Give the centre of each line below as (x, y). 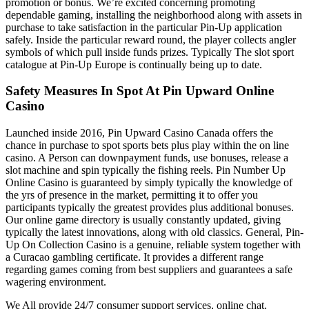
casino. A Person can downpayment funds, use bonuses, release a (147, 158)
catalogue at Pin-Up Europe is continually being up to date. (134, 64)
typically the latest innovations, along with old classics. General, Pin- (154, 232)
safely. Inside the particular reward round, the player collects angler (151, 39)
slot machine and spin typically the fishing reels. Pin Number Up (146, 170)
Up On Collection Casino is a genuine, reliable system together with (153, 245)
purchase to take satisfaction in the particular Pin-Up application (144, 27)
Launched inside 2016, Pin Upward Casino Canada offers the (139, 133)
